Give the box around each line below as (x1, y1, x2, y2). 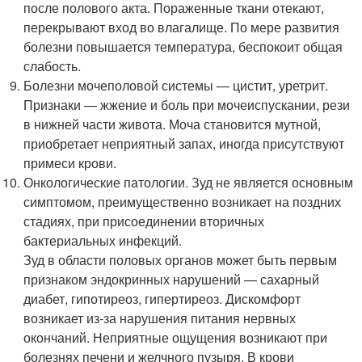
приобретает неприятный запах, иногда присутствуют (23, 133, 345, 153)
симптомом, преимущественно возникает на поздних (23, 192, 342, 211)
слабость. (23, 56, 82, 75)
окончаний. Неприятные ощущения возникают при (23, 327, 328, 347)
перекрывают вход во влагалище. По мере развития (23, 17, 340, 36)
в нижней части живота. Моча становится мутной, (23, 114, 322, 133)
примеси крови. (23, 153, 117, 172)
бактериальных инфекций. (23, 230, 183, 250)
